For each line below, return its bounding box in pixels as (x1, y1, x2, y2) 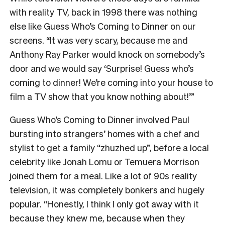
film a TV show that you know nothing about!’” (10, 90, 194, 102)
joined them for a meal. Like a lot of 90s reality (10, 169, 197, 181)
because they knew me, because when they (10, 211, 185, 223)
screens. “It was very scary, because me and (10, 34, 188, 46)
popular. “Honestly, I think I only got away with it (10, 197, 199, 209)
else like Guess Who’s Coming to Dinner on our (10, 20, 196, 32)
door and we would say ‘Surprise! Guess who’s (10, 62, 194, 74)
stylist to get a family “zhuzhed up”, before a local (10, 141, 209, 153)
